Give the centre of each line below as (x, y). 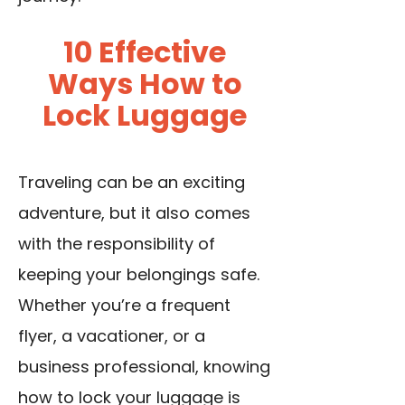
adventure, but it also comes (134, 213)
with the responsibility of (117, 244)
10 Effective (145, 52)
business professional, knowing (144, 367)
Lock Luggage (145, 116)
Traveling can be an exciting (132, 183)
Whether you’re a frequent (124, 306)
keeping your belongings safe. (139, 275)
